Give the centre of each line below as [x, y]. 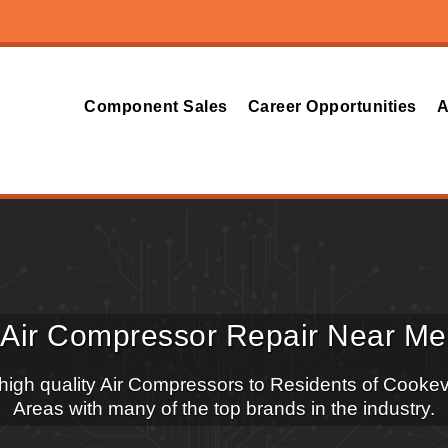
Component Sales [156, 106]
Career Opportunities [332, 106]
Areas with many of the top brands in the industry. [223, 408]
